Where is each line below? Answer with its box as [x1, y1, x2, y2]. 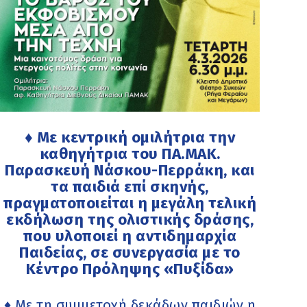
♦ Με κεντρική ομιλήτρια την [24, 127, 236, 147]
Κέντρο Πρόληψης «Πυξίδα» [25, 259, 234, 278]
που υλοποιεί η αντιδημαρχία [23, 226, 237, 245]
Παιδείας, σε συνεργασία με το [19, 243, 241, 262]
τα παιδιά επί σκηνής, [51, 177, 209, 196]
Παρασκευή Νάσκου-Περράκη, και [5, 160, 255, 180]
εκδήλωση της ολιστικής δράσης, [6, 210, 254, 229]
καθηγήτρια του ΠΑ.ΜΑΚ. [39, 144, 221, 163]
